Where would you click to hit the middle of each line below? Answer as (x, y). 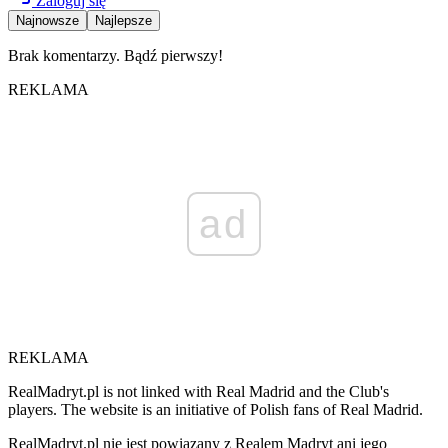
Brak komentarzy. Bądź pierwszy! (115, 56)
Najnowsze (47, 21)
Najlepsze (123, 21)
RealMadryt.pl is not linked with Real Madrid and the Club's (198, 392)
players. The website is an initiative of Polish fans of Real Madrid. (215, 410)
